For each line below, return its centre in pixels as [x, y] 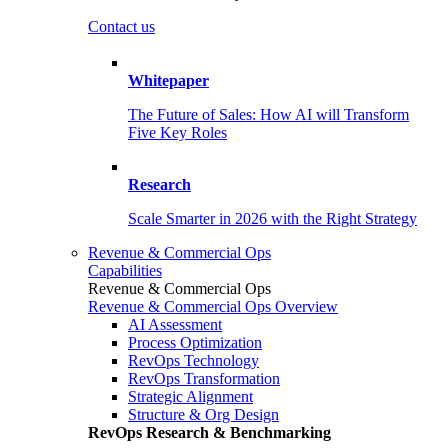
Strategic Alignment [190, 396]
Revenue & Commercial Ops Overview [213, 306]
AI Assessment [175, 324]
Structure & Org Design [203, 414]
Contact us [121, 26]
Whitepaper [168, 80]
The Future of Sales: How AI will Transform [268, 114]
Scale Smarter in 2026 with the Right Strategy [272, 218]
